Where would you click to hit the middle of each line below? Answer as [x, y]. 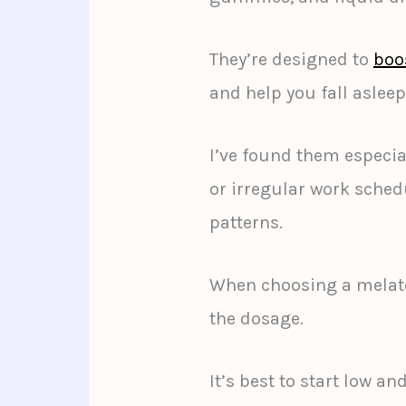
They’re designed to [291, 60]
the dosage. [256, 319]
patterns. [246, 223]
